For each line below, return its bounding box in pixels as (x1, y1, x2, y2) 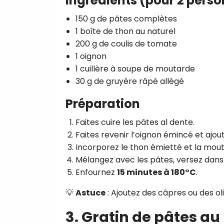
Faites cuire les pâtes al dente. (75, 116, 194, 128)
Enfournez (75, 166, 117, 178)
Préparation (65, 95, 140, 112)
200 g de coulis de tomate (75, 37, 177, 49)
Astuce (75, 186, 105, 198)
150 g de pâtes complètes (75, 12, 177, 24)
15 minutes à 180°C (117, 166, 196, 178)
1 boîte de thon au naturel (75, 25, 175, 37)
